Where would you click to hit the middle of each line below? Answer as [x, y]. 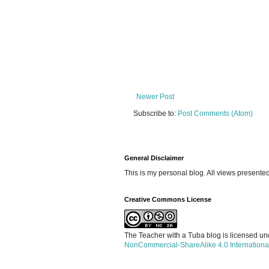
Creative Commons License [168, 199]
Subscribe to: [156, 113]
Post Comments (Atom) [215, 113]
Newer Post [155, 96]
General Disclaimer [154, 158]
